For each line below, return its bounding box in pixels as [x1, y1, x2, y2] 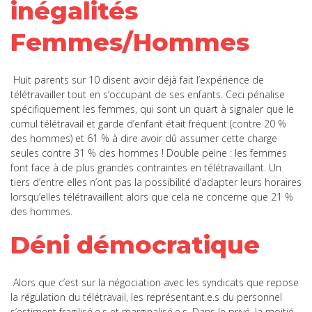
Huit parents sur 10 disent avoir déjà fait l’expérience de [10, 72, 264, 86]
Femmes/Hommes [10, 26, 249, 57]
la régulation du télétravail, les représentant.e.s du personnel [10, 290, 282, 304]
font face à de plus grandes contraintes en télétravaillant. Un [10, 160, 281, 174]
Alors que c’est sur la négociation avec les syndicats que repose [10, 275, 299, 289]
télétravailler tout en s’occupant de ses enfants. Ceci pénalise [10, 87, 285, 101]
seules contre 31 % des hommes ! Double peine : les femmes [10, 146, 287, 159]
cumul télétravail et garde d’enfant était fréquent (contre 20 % [10, 116, 286, 130]
